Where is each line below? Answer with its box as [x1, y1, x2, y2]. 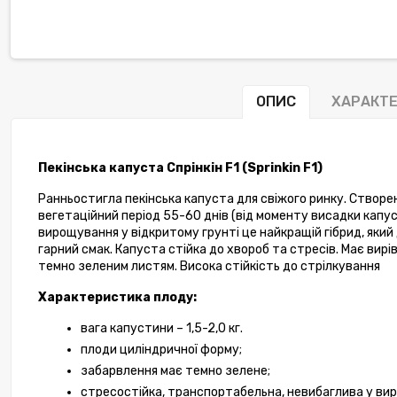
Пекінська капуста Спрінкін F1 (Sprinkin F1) [38, 160, 325, 176]
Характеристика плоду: [38, 290, 197, 306]
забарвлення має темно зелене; [81, 363, 270, 379]
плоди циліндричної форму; [81, 342, 242, 358]
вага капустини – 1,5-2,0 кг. [81, 321, 243, 337]
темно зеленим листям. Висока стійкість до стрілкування [38, 259, 380, 275]
